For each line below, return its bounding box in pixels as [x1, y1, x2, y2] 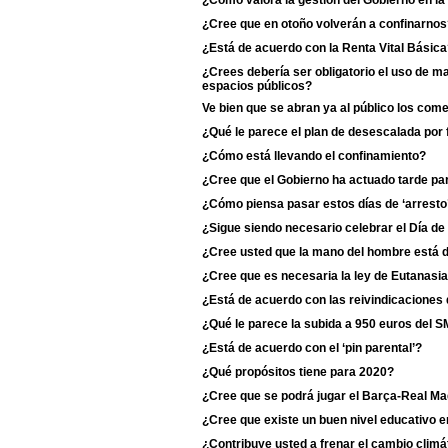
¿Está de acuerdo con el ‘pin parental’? [202, 341, 422, 355]
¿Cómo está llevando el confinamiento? [202, 149, 426, 163]
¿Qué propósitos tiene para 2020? [202, 365, 394, 379]
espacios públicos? [202, 79, 312, 91]
